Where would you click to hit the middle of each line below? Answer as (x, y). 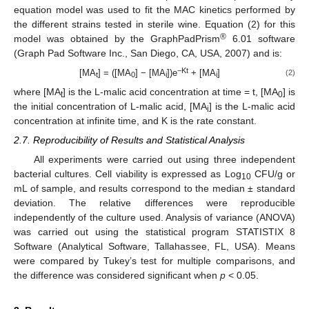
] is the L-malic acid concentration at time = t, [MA (170, 91)
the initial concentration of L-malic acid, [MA (110, 106)
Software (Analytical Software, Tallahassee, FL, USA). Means (154, 247)
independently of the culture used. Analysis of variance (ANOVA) (154, 218)
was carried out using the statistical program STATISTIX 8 (154, 232)
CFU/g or (273, 174)
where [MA (37, 91)
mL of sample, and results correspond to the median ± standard (154, 189)
